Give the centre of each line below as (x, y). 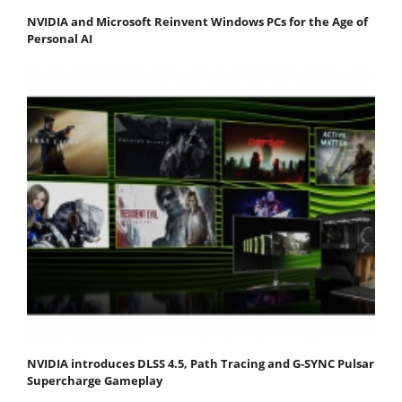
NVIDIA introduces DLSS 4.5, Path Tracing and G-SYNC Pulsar (201, 363)
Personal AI (60, 38)
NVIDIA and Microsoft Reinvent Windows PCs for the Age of (197, 21)
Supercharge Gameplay (95, 380)
